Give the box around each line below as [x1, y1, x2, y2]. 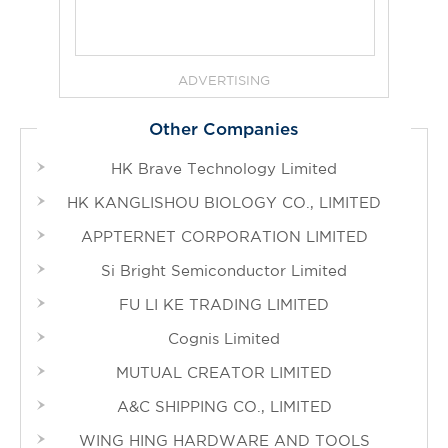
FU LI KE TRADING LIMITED [119, 296, 329, 313]
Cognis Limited [168, 330, 280, 347]
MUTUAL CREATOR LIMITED [116, 364, 332, 381]
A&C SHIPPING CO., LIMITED [116, 398, 332, 415]
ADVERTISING [178, 73, 270, 88]
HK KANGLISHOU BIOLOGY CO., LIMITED [67, 194, 381, 211]
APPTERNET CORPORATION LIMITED [80, 228, 368, 245]
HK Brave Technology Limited [111, 160, 337, 177]
